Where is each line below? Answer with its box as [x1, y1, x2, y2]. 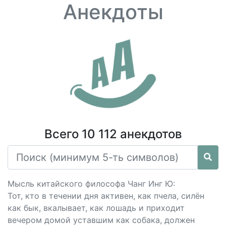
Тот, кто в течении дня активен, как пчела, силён [8, 191, 204, 201]
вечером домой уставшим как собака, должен [8, 215, 195, 225]
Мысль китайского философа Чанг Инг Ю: [8, 179, 175, 189]
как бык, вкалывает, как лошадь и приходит [8, 203, 185, 213]
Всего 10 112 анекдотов [44, 127, 182, 141]
